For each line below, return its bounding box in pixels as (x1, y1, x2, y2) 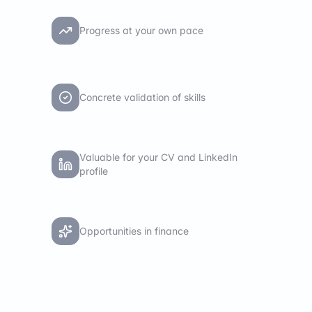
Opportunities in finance (79, 225, 189, 237)
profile (79, 165, 108, 178)
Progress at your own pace (79, 24, 203, 37)
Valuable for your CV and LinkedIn (79, 151, 237, 164)
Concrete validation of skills (79, 91, 205, 104)
